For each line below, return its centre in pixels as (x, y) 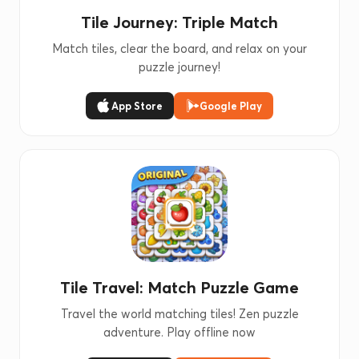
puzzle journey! (179, 67)
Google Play (231, 106)
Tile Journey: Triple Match (179, 22)
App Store (137, 106)
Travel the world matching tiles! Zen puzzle (179, 314)
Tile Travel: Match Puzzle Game (179, 287)
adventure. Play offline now (179, 332)
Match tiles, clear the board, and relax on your (179, 48)
